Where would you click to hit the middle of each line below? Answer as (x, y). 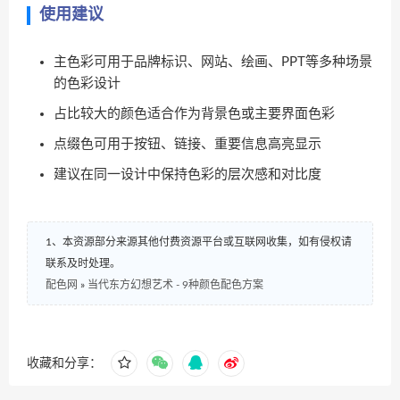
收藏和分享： (64, 363)
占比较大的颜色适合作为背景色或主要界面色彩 (194, 114)
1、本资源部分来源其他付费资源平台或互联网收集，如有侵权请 (199, 242)
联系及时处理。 (83, 263)
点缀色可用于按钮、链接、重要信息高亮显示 (187, 144)
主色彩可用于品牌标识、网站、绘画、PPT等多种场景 (213, 62)
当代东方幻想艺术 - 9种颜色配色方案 (175, 285)
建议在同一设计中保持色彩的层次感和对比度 (187, 175)
